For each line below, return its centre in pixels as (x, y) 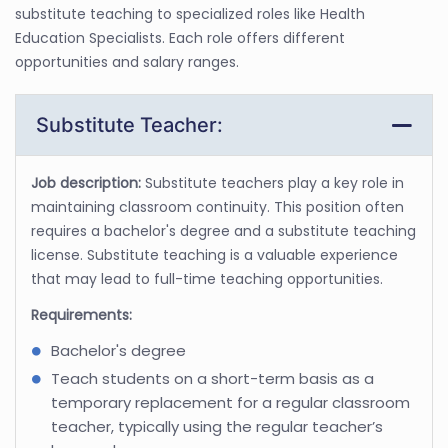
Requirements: (81, 314)
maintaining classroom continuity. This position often (217, 206)
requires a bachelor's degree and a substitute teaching (223, 230)
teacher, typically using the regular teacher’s (217, 426)
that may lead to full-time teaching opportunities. (207, 278)
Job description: (88, 182)
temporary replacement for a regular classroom (230, 402)
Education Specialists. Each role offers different (180, 37)
